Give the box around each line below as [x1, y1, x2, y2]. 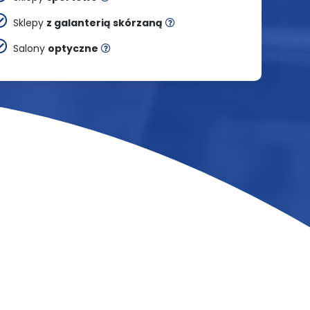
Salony [7, 42, 48, 56]
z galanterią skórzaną [46, 16, 163, 30]
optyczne [47, 42, 98, 56]
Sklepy [7, 16, 46, 30]
